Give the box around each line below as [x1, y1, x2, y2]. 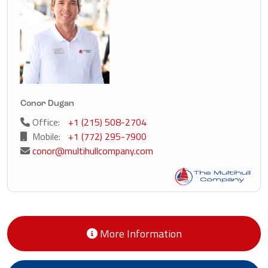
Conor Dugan [20, 99, 75, 109]
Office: [30, 115, 60, 130]
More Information [97, 226, 182, 242]
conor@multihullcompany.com [32, 144, 154, 159]
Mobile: [28, 129, 61, 144]
